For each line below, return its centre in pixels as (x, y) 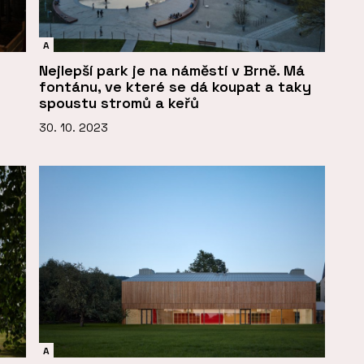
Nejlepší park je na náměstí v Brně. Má (172, 71)
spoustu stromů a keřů (119, 103)
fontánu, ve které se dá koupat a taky (175, 87)
